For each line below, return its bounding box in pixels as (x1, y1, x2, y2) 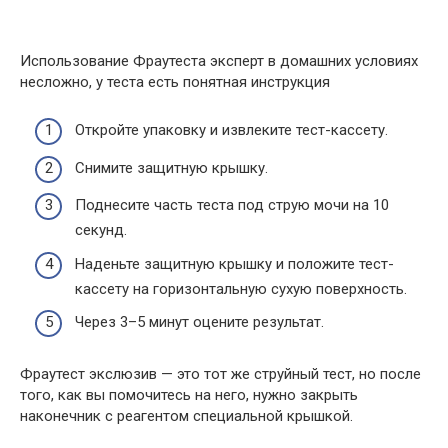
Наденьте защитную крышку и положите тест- (75, 254, 394, 273)
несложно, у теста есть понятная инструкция (20, 72, 330, 91)
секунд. (75, 221, 127, 239)
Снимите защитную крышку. (75, 158, 268, 177)
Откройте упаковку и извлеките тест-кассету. (75, 121, 388, 139)
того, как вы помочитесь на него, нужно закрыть (20, 386, 358, 404)
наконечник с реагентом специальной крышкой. (20, 407, 353, 425)
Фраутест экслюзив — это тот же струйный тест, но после (20, 365, 421, 383)
